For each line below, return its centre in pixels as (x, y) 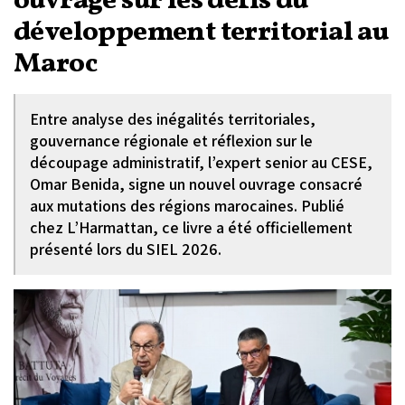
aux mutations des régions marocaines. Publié (187, 206)
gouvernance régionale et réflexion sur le (171, 141)
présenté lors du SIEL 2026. (126, 249)
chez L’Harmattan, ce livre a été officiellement (191, 227)
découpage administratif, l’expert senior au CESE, (201, 162)
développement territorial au (201, 33)
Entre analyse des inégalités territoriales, (173, 119)
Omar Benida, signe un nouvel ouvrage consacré (196, 184)
